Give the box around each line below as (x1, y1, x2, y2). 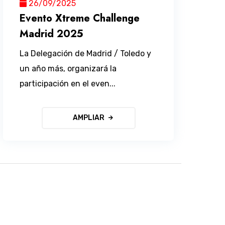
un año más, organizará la (20, 63, 117, 73)
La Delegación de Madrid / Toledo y (20, 48, 152, 58)
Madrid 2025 (20, 26, 84, 41)
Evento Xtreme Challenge (20, 11, 140, 26)
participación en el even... (20, 78, 116, 88)
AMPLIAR (72, 113, 104, 122)
